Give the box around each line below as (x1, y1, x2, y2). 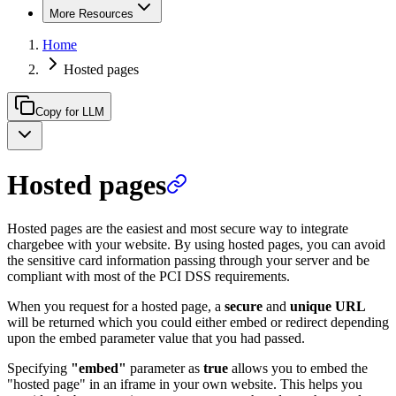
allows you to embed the (228, 360, 368, 376)
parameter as (126, 360, 203, 376)
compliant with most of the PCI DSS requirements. (7, 268, 290, 284)
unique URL (290, 298, 366, 314)
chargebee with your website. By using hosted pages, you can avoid (7, 236, 385, 252)
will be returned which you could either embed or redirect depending (7, 314, 389, 330)
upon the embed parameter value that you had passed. (7, 330, 305, 346)
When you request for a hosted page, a (7, 298, 225, 314)
